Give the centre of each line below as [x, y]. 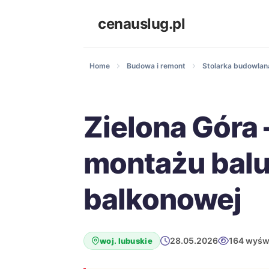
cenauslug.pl [141, 23]
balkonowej [163, 199]
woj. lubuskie [126, 241]
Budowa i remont [156, 66]
